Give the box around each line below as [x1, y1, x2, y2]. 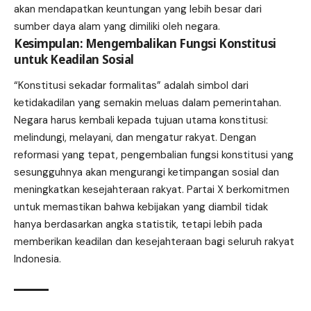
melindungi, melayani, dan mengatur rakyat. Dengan [14, 131, 256, 145]
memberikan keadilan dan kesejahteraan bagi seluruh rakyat [14, 235, 294, 249]
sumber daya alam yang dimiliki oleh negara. [14, 19, 220, 33]
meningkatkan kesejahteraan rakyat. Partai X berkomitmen [14, 183, 289, 197]
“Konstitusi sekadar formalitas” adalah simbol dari [14, 78, 249, 93]
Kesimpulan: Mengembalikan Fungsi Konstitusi [14, 35, 276, 51]
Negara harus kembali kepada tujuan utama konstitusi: [14, 113, 268, 128]
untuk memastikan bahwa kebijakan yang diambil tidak [14, 200, 268, 215]
